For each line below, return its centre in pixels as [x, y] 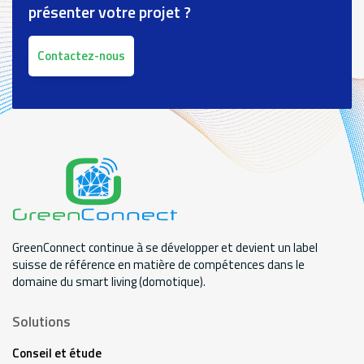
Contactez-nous [81, 56]
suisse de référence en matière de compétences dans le [158, 265]
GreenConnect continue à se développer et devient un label [165, 248]
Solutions [41, 322]
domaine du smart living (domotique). [109, 282]
